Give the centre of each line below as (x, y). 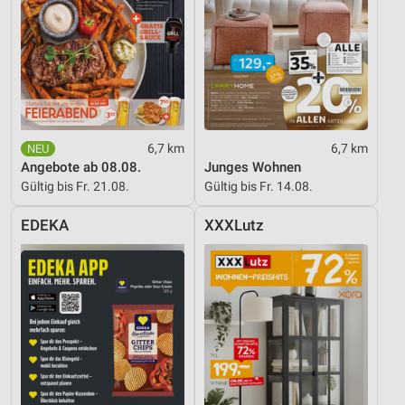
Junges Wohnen (253, 167)
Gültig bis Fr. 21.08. (75, 186)
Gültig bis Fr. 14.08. (259, 186)
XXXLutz (234, 225)
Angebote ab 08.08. (81, 167)
